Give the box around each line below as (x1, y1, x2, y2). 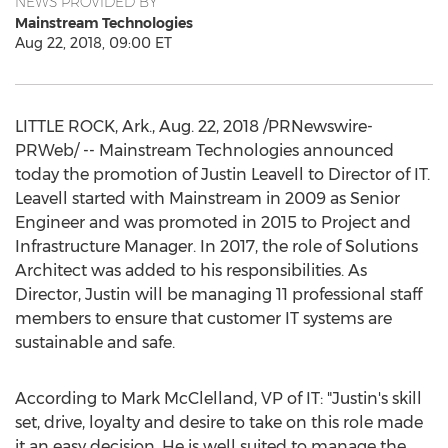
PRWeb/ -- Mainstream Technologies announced (15, 141, 394, 160)
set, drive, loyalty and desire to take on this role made (15, 413, 423, 432)
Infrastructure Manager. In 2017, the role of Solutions (15, 237, 418, 256)
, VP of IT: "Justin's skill (254, 389, 422, 408)
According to (15, 389, 121, 408)
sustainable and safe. (15, 333, 175, 352)
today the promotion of (15, 165, 201, 184)
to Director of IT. (304, 165, 430, 184)
